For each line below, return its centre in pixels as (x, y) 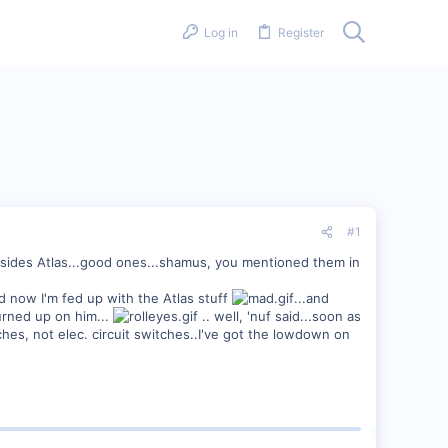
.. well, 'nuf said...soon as (279, 316)
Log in (221, 32)
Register (300, 32)
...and (311, 298)
